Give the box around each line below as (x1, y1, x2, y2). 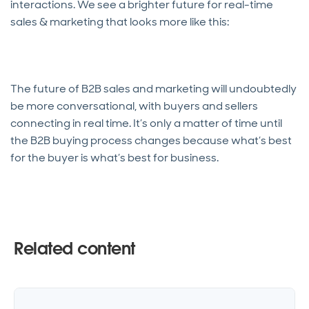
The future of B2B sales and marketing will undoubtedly (10, 81, 297, 96)
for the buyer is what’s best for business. (10, 150, 219, 165)
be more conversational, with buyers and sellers (10, 98, 258, 113)
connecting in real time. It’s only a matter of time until (10, 115, 282, 130)
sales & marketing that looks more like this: (10, 14, 229, 29)
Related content (14, 237, 135, 259)
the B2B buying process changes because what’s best (10, 132, 292, 148)
